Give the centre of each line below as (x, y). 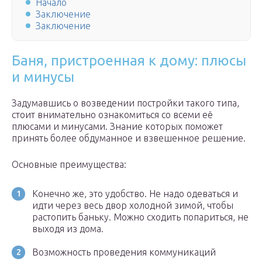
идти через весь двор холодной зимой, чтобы (133, 206)
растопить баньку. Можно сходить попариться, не (140, 217)
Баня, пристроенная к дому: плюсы (129, 61)
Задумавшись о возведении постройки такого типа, (125, 103)
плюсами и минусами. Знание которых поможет (117, 127)
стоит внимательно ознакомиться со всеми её (112, 115)
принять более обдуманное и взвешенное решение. (129, 138)
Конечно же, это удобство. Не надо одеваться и (135, 194)
